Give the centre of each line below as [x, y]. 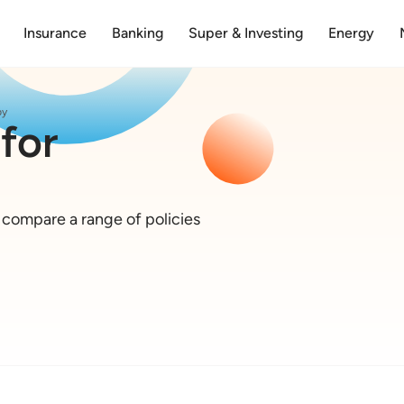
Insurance [55, 33]
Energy [351, 33]
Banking [137, 33]
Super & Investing [245, 33]
